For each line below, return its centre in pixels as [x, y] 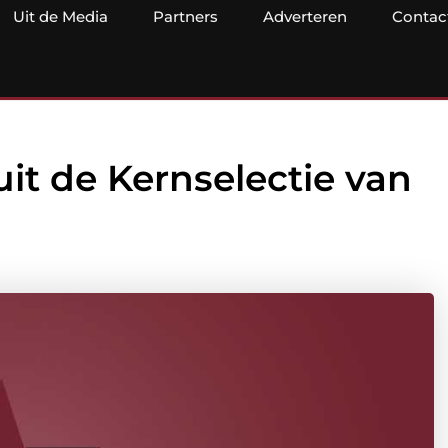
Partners [185, 16]
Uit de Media [60, 16]
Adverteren [305, 16]
